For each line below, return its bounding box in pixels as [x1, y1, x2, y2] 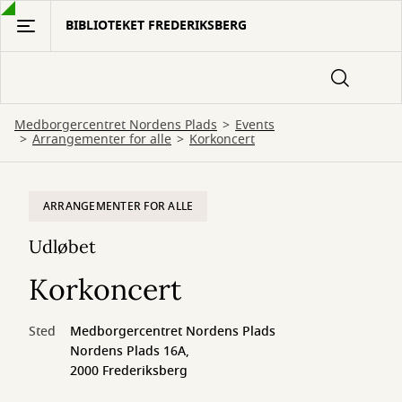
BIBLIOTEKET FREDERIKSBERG [66, 16, 247, 35]
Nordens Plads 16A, [70, 342, 189, 361]
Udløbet [29, 235, 96, 258]
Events [235, 116, 275, 135]
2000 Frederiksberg [70, 362, 188, 380]
